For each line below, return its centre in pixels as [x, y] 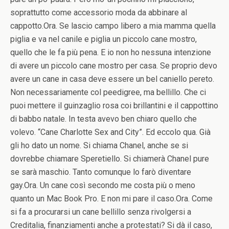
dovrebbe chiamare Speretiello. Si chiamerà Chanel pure [110, 159]
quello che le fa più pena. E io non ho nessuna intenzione [111, 52]
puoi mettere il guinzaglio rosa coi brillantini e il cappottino [114, 106]
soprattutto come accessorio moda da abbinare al [99, 13]
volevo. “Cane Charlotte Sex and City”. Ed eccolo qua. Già [110, 132]
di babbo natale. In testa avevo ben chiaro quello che [104, 119]
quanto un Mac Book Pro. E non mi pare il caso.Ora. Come [111, 199]
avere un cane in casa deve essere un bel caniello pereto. [112, 79]
